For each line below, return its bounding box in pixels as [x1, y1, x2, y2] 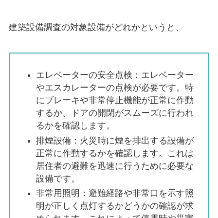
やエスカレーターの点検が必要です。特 [36, 83, 194, 93]
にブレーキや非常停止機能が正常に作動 [36, 95, 194, 106]
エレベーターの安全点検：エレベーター [36, 70, 194, 80]
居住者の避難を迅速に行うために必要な [36, 161, 194, 171]
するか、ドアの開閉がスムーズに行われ [36, 108, 194, 118]
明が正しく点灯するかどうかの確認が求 [36, 201, 194, 211]
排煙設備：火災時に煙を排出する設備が [36, 135, 194, 145]
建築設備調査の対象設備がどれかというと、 [8, 22, 184, 33]
